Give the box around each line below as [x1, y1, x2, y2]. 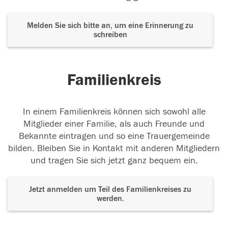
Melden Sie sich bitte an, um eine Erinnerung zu [27, 21, 193, 31]
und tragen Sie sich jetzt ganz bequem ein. [30, 155, 198, 166]
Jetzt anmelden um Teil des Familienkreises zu [29, 185, 191, 194]
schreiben [93, 30, 127, 40]
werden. [96, 194, 124, 204]
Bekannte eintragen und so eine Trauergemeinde [18, 131, 210, 142]
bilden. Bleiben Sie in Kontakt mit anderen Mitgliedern [8, 143, 220, 154]
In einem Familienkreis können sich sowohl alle [22, 106, 206, 118]
